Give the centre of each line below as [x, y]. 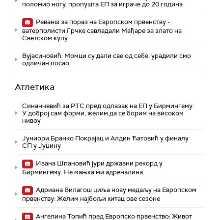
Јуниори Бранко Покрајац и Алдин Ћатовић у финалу [105, 138]
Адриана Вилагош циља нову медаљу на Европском [115, 190]
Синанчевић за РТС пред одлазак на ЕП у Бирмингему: [108, 106]
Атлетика [35, 87]
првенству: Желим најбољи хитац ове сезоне [91, 198]
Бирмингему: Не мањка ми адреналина [82, 172]
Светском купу [45, 38]
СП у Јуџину [41, 145]
